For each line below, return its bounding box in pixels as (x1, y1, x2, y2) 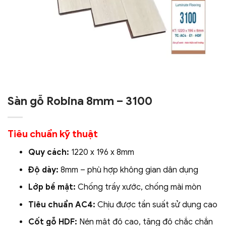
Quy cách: (28, 147, 69, 158)
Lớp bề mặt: (28, 182, 76, 193)
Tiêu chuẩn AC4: (28, 199, 95, 210)
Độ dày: (28, 164, 59, 175)
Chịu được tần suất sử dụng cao (95, 199, 217, 210)
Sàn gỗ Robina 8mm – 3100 (8, 94, 152, 109)
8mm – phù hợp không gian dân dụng (58, 164, 198, 175)
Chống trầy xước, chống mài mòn (75, 182, 201, 193)
